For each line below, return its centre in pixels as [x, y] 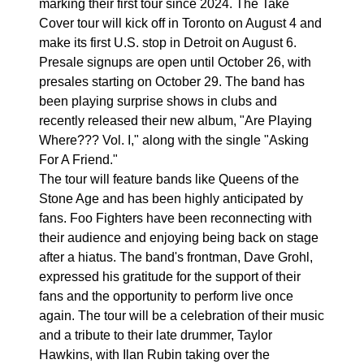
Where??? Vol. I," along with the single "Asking [174, 140]
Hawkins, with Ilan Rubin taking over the [154, 354]
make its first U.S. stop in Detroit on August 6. [168, 42]
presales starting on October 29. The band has [172, 81]
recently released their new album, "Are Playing [175, 120]
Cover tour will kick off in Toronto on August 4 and [180, 23]
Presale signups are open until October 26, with [175, 62]
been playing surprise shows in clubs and [158, 101]
